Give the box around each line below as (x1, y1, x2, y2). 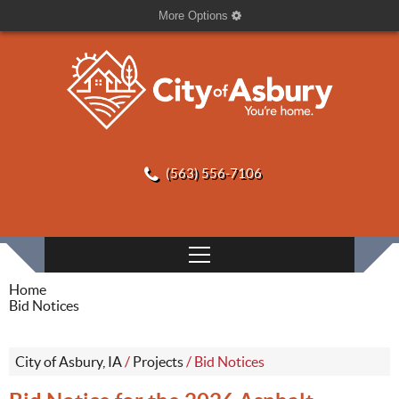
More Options (158, 9, 232, 22)
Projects (133, 354, 183, 370)
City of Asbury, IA (15, 354, 122, 370)
